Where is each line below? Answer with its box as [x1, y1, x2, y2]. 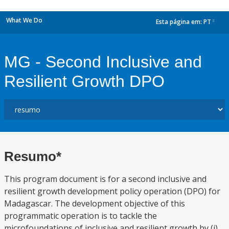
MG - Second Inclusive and [4, 53, 202, 71]
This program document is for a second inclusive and [4, 173, 207, 185]
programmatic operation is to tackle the [4, 210, 157, 221]
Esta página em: [156, 17, 203, 27]
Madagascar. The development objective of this [4, 198, 185, 209]
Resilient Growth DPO [4, 72, 165, 90]
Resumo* [4, 149, 61, 164]
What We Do [6, 16, 42, 25]
